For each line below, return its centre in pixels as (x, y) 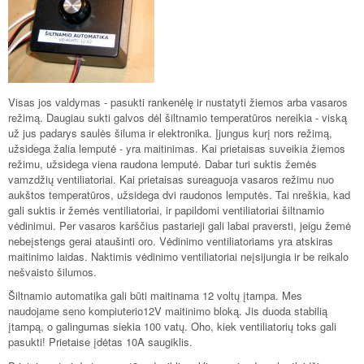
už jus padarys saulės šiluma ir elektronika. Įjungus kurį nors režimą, (170, 132)
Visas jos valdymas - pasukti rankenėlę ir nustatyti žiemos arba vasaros (178, 102)
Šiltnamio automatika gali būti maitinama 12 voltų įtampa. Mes (155, 296)
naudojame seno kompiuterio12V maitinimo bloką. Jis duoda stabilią (168, 311)
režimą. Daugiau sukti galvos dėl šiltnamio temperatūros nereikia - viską (178, 117)
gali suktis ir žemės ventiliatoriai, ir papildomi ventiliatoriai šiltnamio (166, 210)
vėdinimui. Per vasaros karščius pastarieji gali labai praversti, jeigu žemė (180, 225)
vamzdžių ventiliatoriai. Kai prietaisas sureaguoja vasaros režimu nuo (171, 179)
